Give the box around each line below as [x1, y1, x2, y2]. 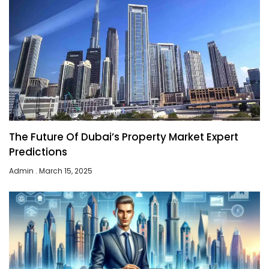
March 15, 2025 [37, 165, 92, 176]
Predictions [9, 144, 67, 159]
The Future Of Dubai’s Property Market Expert [9, 129, 238, 144]
